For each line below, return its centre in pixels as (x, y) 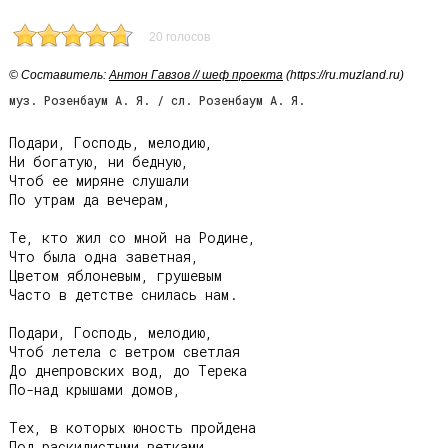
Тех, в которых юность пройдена (132, 427)
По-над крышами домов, (95, 389)
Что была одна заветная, (104, 256)
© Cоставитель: (59, 75)
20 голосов (179, 37)
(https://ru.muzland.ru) (343, 75)
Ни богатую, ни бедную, (99, 161)
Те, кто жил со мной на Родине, (132, 237)
